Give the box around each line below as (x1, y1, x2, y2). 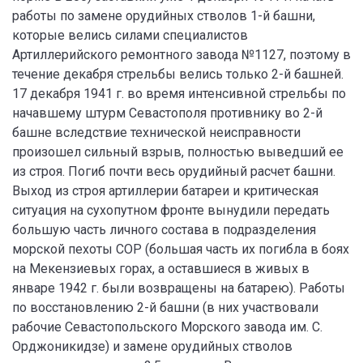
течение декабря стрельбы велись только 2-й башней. (12, 66, 344, 82)
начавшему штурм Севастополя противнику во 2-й (12, 105, 322, 121)
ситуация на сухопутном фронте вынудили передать (12, 203, 330, 218)
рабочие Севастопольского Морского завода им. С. (12, 319, 322, 335)
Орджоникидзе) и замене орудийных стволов (12, 339, 293, 354)
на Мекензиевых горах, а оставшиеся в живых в (12, 261, 310, 276)
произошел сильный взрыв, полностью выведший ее (12, 144, 344, 160)
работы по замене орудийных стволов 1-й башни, (12, 8, 315, 23)
